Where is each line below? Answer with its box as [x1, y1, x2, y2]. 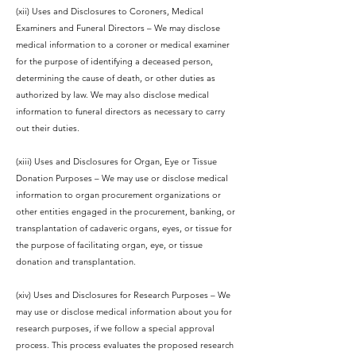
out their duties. [16, 122, 79, 133]
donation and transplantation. [16, 256, 136, 267]
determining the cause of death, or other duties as [16, 72, 215, 83]
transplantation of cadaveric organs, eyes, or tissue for [16, 222, 232, 234]
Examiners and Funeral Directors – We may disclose [16, 22, 220, 33]
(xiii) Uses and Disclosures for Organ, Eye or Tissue [16, 156, 217, 167]
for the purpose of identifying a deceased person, [16, 56, 213, 67]
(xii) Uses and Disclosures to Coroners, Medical [16, 6, 203, 17]
